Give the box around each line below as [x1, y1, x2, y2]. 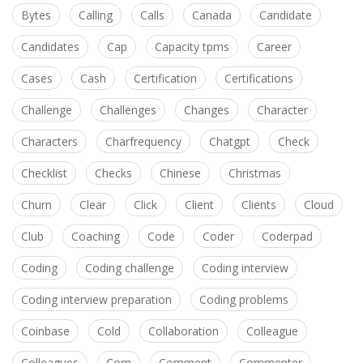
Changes [184, 102, 229, 118]
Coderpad [262, 228, 313, 245]
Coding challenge [85, 260, 174, 276]
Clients [241, 197, 276, 213]
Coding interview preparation [21, 292, 172, 308]
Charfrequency [105, 134, 181, 150]
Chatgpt [209, 134, 250, 150]
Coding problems [199, 292, 288, 308]
